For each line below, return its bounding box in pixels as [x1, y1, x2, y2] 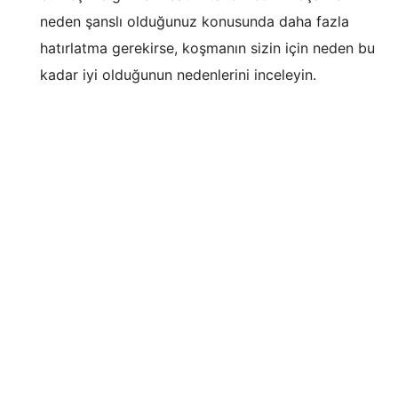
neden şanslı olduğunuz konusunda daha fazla [40, 12, 349, 30]
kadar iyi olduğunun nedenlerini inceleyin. [40, 65, 316, 84]
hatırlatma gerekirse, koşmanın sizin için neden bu [40, 38, 375, 57]
